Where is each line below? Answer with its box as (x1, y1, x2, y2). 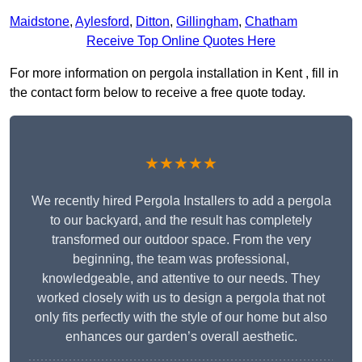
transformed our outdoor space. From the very (51, 233, 311, 247)
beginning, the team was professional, (73, 252, 289, 267)
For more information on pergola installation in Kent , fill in (10, 66, 339, 81)
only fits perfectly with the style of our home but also (35, 310, 327, 325)
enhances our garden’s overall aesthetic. (65, 330, 297, 344)
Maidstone (10, 15, 69, 29)
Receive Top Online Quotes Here (86, 34, 276, 48)
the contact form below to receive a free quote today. (10, 86, 305, 100)
